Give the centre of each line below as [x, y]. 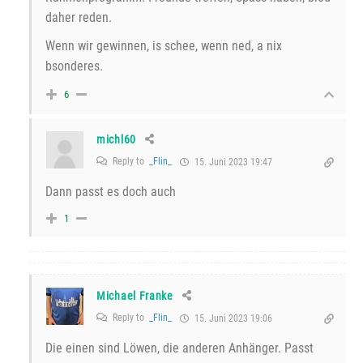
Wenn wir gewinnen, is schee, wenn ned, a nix [164, 45]
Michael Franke [135, 295]
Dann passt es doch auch [111, 191]
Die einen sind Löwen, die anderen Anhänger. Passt [179, 348]
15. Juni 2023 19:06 [232, 318]
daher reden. [79, 17]
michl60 [116, 139]
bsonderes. [74, 66]
